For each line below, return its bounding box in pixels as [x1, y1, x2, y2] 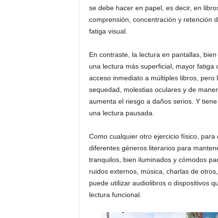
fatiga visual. [89, 27, 127, 35]
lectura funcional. [89, 191, 142, 199]
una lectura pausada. [89, 109, 154, 117]
